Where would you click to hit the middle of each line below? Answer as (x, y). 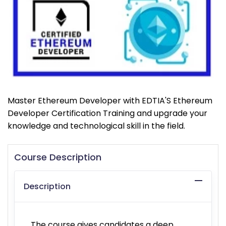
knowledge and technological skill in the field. (96, 126)
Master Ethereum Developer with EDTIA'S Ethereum (110, 100)
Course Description (58, 157)
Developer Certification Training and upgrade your (107, 113)
